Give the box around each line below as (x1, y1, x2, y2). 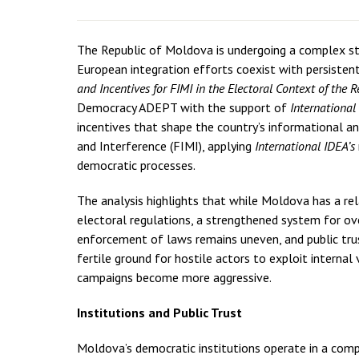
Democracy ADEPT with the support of (77, 99, 290, 115)
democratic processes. (77, 156, 195, 173)
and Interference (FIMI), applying (77, 137, 255, 154)
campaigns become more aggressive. (77, 268, 271, 285)
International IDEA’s (255, 137, 355, 154)
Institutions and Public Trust (77, 304, 242, 321)
